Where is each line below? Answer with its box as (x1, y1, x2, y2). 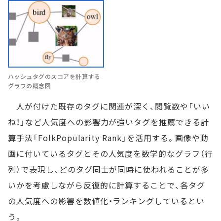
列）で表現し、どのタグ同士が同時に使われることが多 (8, 163, 209, 175)
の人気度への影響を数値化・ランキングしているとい (8, 194, 205, 207)
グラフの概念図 (8, 81, 51, 90)
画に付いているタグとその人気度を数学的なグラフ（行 (8, 147, 213, 159)
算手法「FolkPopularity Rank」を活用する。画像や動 (8, 131, 209, 144)
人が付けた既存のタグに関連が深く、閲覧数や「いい (8, 100, 210, 112)
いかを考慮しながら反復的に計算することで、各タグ (8, 179, 206, 191)
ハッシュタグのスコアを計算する (8, 72, 101, 80)
